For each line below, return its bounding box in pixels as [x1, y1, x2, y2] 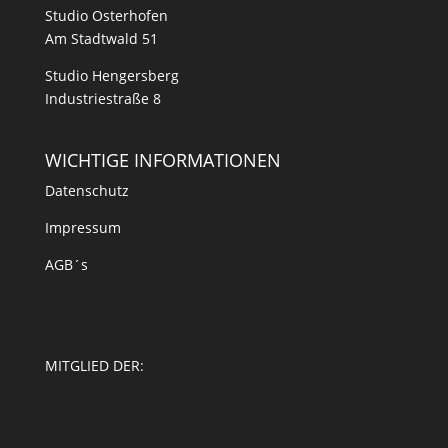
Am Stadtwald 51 [44, 28, 158, 48]
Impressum [44, 217, 121, 237]
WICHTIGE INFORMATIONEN [44, 147, 281, 172]
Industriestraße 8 [44, 88, 161, 108]
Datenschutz [44, 180, 129, 200]
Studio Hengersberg [44, 65, 179, 85]
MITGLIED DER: [44, 356, 144, 376]
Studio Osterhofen [44, 5, 168, 25]
